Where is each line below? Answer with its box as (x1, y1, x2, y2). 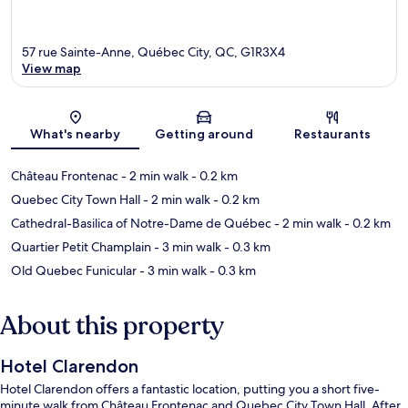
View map (22, 60, 81, 77)
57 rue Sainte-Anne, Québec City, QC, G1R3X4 (22, 44, 285, 61)
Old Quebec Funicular (11, 262, 137, 280)
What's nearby (30, 126, 121, 143)
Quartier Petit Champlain (11, 239, 151, 256)
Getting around (154, 126, 253, 143)
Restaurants (294, 126, 372, 143)
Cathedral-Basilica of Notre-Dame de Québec (11, 215, 271, 232)
